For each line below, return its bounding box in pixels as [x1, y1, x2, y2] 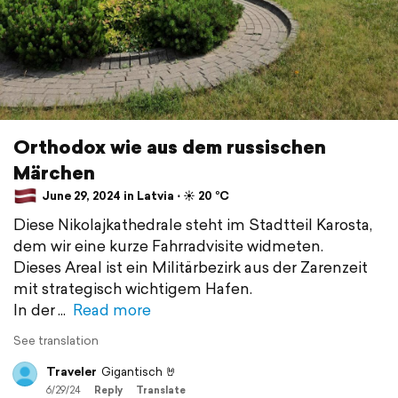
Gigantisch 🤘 [101, 362, 177, 380]
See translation [13, 331, 99, 349]
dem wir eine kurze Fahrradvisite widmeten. [13, 234, 323, 257]
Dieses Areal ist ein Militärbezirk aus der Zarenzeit [13, 255, 368, 278]
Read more [73, 298, 151, 321]
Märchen [13, 158, 95, 186]
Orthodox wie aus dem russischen [13, 132, 326, 160]
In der [13, 298, 55, 321]
